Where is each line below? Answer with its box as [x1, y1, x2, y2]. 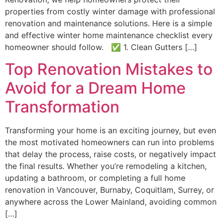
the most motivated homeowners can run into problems [5, 137, 214, 147]
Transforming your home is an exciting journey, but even [5, 125, 216, 135]
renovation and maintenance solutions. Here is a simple [5, 18, 212, 28]
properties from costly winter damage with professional [5, 6, 215, 16]
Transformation [5, 97, 119, 116]
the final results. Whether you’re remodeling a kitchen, [5, 161, 207, 171]
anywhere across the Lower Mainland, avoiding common [5, 196, 217, 207]
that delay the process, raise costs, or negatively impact [5, 149, 216, 159]
